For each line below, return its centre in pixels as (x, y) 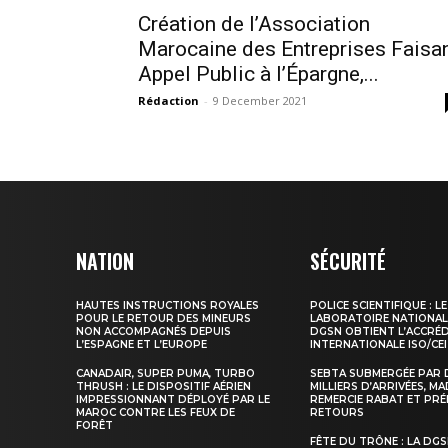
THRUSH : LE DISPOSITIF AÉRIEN (163, 386)
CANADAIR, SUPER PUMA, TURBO (165, 373)
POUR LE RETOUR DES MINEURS (163, 318)
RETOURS (337, 412)
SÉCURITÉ (348, 261)
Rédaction (168, 100)
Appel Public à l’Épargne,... (258, 74)
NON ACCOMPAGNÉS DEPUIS (153, 331)
